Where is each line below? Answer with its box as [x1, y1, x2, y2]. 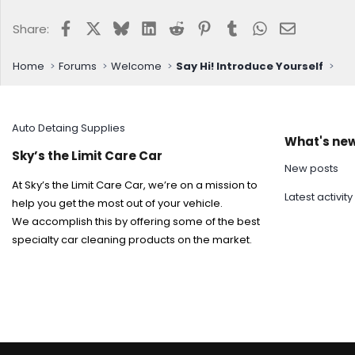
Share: [13, 20, 49, 37]
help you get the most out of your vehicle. [12, 196, 223, 211]
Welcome [111, 59, 162, 74]
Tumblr [239, 17, 280, 35]
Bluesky [128, 17, 171, 35]
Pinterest [211, 17, 265, 35]
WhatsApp [267, 17, 330, 35]
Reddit [183, 17, 223, 35]
